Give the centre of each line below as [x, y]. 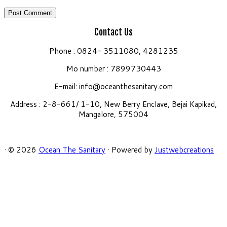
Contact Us [113, 32]
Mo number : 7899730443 [113, 68]
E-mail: [67, 86]
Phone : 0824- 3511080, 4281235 [113, 51]
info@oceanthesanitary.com [126, 86]
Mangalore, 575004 [113, 114]
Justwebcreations [184, 149]
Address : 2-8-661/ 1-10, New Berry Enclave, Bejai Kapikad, [113, 104]
